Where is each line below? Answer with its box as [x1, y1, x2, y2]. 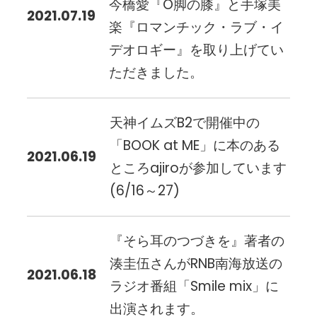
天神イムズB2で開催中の [110, 113, 260, 132]
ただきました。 [109, 62, 204, 82]
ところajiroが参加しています [110, 158, 287, 178]
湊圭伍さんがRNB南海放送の [110, 254, 283, 274]
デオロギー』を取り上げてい [109, 40, 284, 59]
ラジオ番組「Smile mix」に [110, 277, 279, 296]
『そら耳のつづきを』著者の [110, 231, 285, 251]
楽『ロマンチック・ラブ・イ [109, 17, 284, 37]
